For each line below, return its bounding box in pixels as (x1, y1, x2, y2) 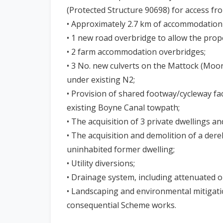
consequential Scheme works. (67, 199, 176, 211)
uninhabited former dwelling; (67, 143, 175, 155)
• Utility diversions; (67, 157, 135, 169)
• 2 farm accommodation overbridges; (67, 46, 206, 57)
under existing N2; (67, 74, 135, 85)
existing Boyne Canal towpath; (67, 102, 180, 113)
